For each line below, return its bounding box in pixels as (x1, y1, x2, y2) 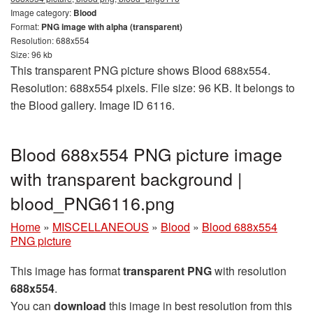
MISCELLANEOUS (52, 218, 149, 235)
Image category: (10, 6, 73, 18)
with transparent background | (10, 165, 242, 191)
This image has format (10, 262, 123, 279)
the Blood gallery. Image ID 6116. (10, 96, 175, 113)
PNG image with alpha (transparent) (41, 20, 182, 33)
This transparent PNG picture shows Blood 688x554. (10, 61, 270, 78)
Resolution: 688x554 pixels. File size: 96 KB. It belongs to (10, 79, 295, 96)
